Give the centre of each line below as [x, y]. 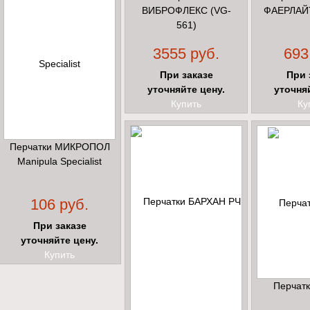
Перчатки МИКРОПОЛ [60, 147]
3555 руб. [186, 54]
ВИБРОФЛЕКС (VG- [186, 11]
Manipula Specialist [60, 162]
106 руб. [60, 205]
